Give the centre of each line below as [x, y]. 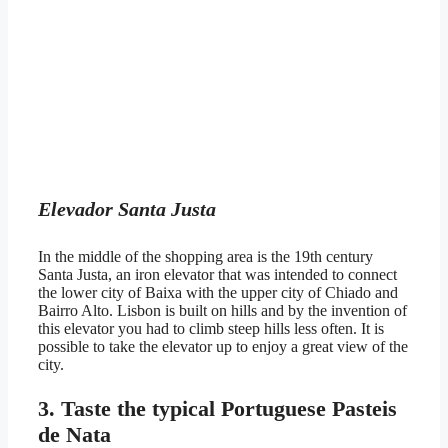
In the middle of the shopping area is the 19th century [205, 257]
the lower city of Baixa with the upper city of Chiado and [218, 293]
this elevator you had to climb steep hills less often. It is [211, 329]
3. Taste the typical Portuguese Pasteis [217, 409]
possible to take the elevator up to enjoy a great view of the [223, 347]
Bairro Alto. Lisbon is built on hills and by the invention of [222, 311]
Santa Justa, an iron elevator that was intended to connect [217, 275]
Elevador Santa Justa [127, 209]
